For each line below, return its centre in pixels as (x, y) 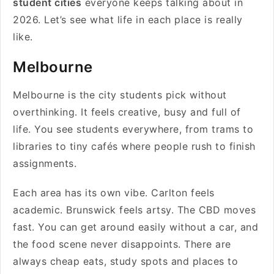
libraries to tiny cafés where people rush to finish (134, 146)
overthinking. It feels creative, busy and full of (127, 112)
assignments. (46, 163)
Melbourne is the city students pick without (120, 95)
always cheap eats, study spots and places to (125, 261)
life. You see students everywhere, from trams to (133, 129)
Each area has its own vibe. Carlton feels (114, 193)
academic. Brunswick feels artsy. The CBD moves (134, 210)
